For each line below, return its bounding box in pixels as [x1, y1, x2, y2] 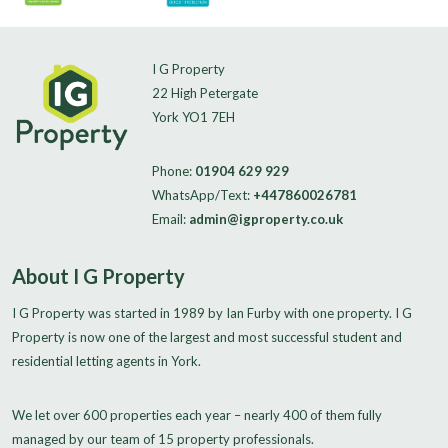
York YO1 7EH [152, 108, 235, 125]
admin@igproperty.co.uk [189, 210, 343, 227]
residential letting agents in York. [12, 352, 201, 369]
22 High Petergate [152, 84, 258, 101]
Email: [152, 210, 189, 227]
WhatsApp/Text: [152, 186, 253, 203]
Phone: [152, 162, 195, 179]
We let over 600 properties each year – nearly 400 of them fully [12, 406, 382, 423]
